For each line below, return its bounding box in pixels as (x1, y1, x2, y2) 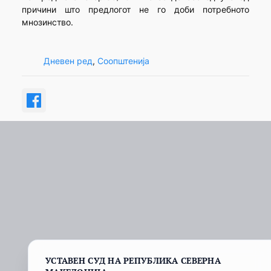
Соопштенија (97, 55, 149, 66)
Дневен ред (43, 55, 93, 66)
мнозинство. (21, 17, 73, 28)
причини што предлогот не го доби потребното (21, 4, 250, 15)
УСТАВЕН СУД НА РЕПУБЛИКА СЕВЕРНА (45, 254, 221, 266)
